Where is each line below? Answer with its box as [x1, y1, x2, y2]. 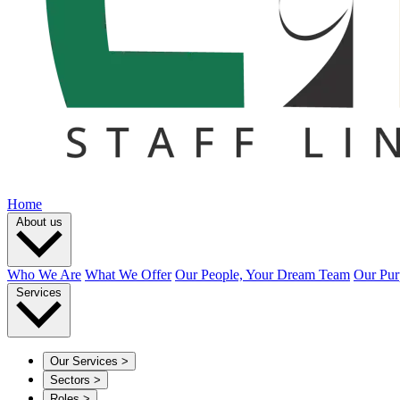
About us [16, 215, 62, 229]
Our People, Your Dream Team [175, 267, 350, 283]
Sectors [50, 372, 90, 387]
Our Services [50, 354, 118, 368]
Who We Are [7, 267, 81, 283]
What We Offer [85, 267, 171, 283]
